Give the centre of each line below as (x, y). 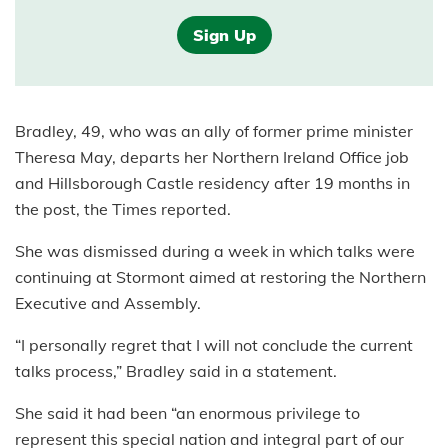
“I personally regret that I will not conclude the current (214, 345)
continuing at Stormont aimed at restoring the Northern (220, 277)
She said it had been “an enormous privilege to (187, 413)
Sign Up (224, 35)
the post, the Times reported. (123, 209)
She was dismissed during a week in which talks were (215, 251)
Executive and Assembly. (108, 303)
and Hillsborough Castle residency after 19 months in (212, 183)
